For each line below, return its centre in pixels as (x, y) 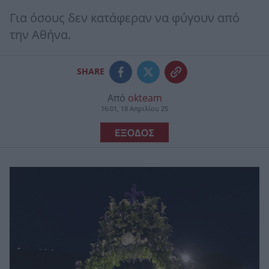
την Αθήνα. (40, 35)
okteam (145, 98)
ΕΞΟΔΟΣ (134, 132)
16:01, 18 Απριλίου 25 (134, 109)
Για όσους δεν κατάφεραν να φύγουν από (125, 18)
